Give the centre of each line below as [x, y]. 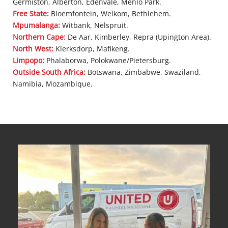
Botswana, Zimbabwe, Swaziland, [143, 72]
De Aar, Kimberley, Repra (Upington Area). [138, 37]
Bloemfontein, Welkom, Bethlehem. [110, 13]
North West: [33, 48]
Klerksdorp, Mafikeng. [92, 48]
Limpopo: [28, 60]
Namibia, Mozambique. [53, 83]
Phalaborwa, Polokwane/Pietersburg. [108, 60]
